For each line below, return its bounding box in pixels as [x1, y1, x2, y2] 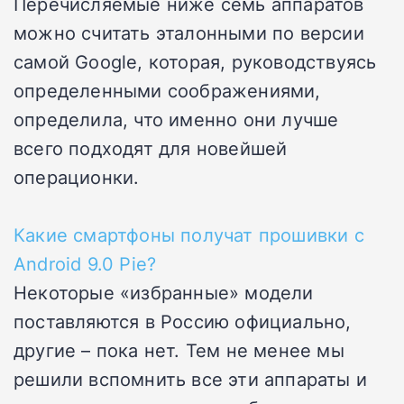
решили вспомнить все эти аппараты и [14, 365, 368, 391]
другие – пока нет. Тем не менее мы [14, 336, 344, 363]
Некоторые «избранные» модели [14, 279, 314, 305]
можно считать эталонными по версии [14, 19, 364, 45]
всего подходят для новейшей [14, 134, 288, 161]
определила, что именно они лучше [14, 106, 339, 132]
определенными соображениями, [14, 77, 321, 103]
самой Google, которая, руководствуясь [14, 48, 377, 74]
